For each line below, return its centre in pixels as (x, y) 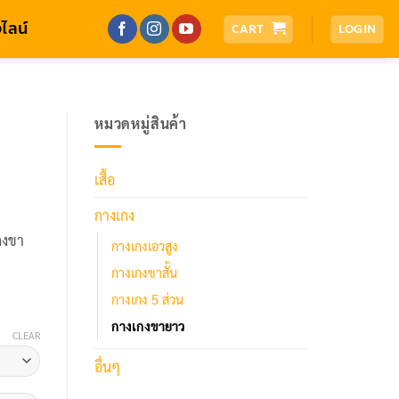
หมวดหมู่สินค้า (141, 123)
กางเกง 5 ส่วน (147, 299)
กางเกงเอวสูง (145, 245)
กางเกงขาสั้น (144, 272)
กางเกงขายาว (148, 326)
